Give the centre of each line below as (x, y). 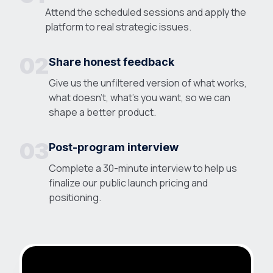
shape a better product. (102, 112)
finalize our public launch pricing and (128, 183)
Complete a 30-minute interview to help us (143, 168)
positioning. (75, 197)
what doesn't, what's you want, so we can (140, 97)
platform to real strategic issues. (118, 27)
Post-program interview (114, 147)
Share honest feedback (112, 62)
